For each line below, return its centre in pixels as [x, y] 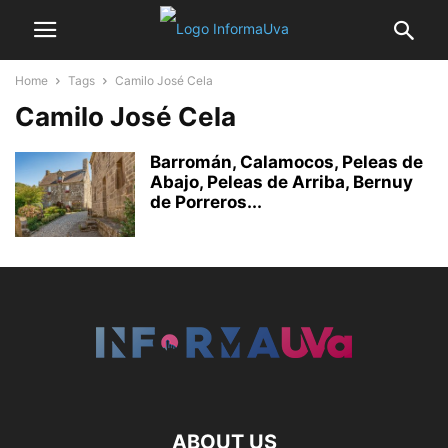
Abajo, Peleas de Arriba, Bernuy [281, 182]
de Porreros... [206, 202]
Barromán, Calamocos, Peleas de [286, 162]
